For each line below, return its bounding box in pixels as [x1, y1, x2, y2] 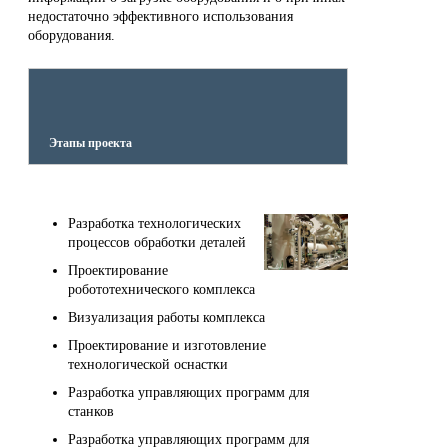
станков [68, 403, 114, 419]
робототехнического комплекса [68, 281, 255, 297]
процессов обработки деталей [68, 234, 246, 250]
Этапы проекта [49, 135, 132, 150]
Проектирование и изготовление [68, 337, 266, 353]
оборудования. [28, 27, 115, 43]
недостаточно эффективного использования [28, 8, 293, 24]
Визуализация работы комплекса [68, 309, 265, 325]
